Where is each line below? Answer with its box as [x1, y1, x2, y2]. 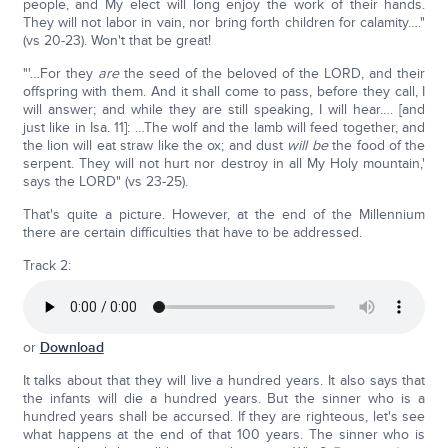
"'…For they [22, 65, 98, 82]
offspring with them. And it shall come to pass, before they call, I [22, 83, 426, 100]
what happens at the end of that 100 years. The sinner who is [22, 426, 426, 443]
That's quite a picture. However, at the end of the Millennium [22, 206, 426, 223]
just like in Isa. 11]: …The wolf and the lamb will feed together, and [22, 119, 426, 136]
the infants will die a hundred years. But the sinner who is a [22, 390, 426, 407]
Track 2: [22, 257, 71, 274]
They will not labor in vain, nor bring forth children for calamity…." [22, 14, 426, 31]
